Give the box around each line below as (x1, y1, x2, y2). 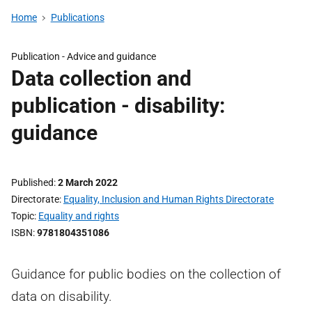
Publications (50, 12, 104, 23)
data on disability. (11, 288, 112, 304)
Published (11, 177, 54, 188)
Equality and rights (38, 210, 119, 221)
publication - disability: (11, 93, 225, 118)
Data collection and (11, 66, 192, 91)
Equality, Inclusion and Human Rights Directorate (63, 194, 274, 205)
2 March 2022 (58, 177, 118, 188)
